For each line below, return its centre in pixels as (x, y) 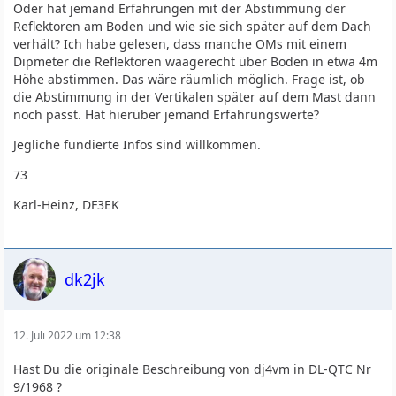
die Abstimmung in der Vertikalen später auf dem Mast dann (195, 97)
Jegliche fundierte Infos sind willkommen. (137, 145)
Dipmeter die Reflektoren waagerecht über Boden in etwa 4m (196, 61)
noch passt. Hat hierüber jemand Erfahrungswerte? (167, 114)
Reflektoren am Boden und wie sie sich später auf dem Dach (193, 26)
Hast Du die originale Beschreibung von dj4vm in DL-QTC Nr (193, 369)
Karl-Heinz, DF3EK (67, 205)
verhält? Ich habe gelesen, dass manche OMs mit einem (180, 44)
